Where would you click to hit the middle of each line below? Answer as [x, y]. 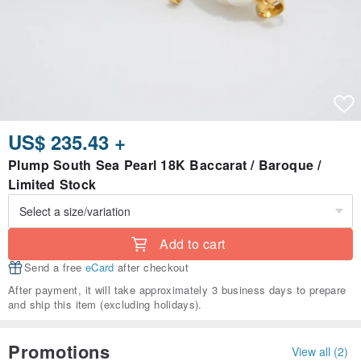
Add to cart [193, 244]
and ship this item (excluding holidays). [105, 305]
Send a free [55, 268]
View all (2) [320, 351]
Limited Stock [52, 185]
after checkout [151, 268]
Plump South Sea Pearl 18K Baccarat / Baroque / [165, 165]
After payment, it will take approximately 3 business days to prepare [177, 290]
